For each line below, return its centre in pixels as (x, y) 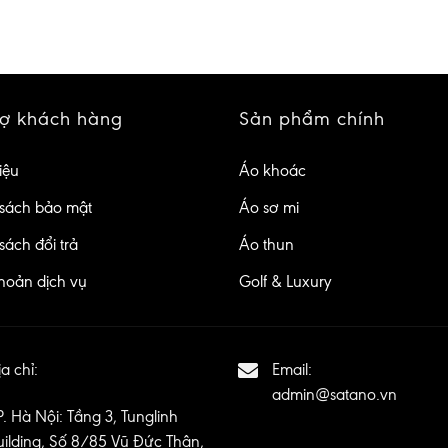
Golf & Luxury (285, 282)
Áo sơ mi (269, 208)
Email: (291, 369)
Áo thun (266, 245)
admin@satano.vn (334, 394)
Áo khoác (272, 171)
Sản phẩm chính (312, 119)
